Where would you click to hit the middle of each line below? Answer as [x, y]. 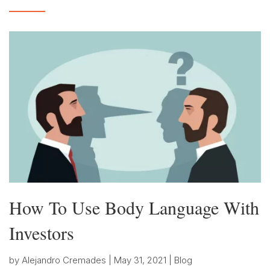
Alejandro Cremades [64, 260]
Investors [42, 232]
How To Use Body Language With [134, 207]
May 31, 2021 [140, 260]
